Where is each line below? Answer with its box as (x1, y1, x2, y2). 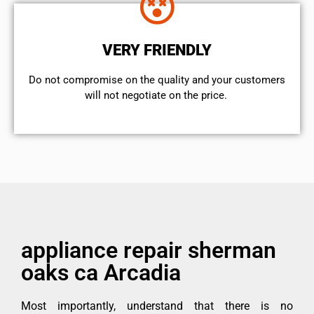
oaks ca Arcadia (21, 259, 181, 287)
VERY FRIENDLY (102, 41, 212, 59)
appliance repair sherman (21, 237, 276, 264)
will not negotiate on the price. (84, 88, 230, 102)
